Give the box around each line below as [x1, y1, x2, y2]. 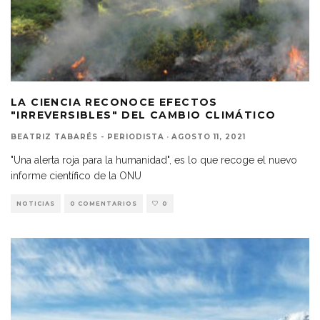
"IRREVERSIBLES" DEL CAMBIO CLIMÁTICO [11, 108, 276, 121]
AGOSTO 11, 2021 [171, 131, 246, 141]
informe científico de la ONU [11, 169, 141, 181]
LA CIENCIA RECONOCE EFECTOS [11, 95, 218, 109]
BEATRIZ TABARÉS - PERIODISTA [11, 131, 164, 141]
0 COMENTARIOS [70, 199, 137, 207]
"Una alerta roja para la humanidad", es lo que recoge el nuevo [11, 154, 297, 166]
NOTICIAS [16, 199, 55, 207]
